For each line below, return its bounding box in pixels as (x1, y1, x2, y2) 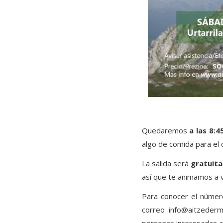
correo (141, 205, 169, 215)
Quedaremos (141, 125, 190, 136)
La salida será (141, 158, 191, 169)
